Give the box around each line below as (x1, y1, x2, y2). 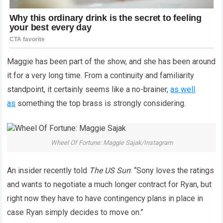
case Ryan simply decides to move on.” (7, 208, 144, 218)
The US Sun (89, 166, 131, 176)
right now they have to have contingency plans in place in (7, 194, 204, 204)
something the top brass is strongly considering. (15, 99, 186, 109)
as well (170, 85, 196, 95)
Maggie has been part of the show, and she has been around (7, 57, 216, 67)
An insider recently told (7, 166, 90, 176)
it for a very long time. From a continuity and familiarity (7, 71, 195, 81)
